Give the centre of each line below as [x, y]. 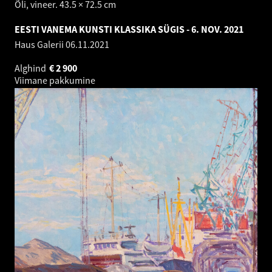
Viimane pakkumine [56, 80]
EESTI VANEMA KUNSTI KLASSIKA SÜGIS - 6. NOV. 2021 [129, 29]
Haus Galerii [40, 45]
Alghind [31, 68]
